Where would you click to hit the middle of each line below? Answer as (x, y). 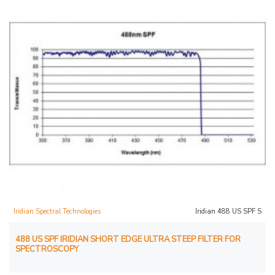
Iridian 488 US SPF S (228, 211)
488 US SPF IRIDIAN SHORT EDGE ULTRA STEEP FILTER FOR (128, 239)
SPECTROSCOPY (47, 249)
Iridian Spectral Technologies (57, 211)
